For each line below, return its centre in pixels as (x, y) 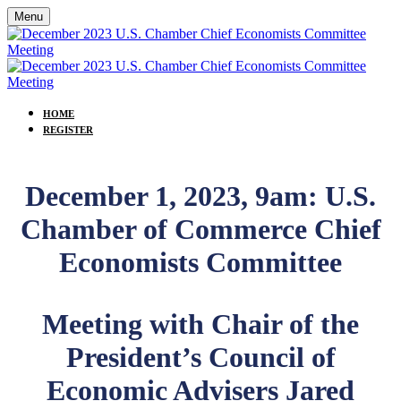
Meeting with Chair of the (200, 324)
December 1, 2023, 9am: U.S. (200, 196)
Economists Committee (200, 262)
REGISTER (68, 130)
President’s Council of (200, 357)
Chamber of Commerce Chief (200, 229)
